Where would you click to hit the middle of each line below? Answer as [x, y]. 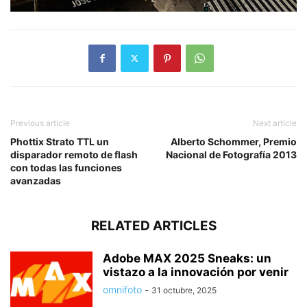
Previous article [40, 123]
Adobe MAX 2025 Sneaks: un [187, 258]
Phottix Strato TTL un [60, 141]
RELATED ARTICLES [153, 225]
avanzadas [36, 180]
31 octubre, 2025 [184, 290]
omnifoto [122, 289]
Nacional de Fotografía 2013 [231, 154]
